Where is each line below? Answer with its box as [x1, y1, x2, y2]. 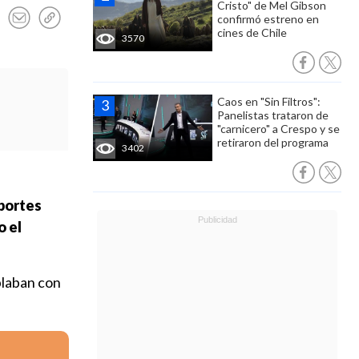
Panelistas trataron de [217, 108, 329, 122]
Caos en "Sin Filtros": [217, 95, 321, 108]
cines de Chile [217, 26, 287, 39]
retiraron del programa [217, 135, 329, 149]
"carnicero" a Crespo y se [217, 122, 340, 135]
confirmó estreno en [217, 12, 319, 26]
